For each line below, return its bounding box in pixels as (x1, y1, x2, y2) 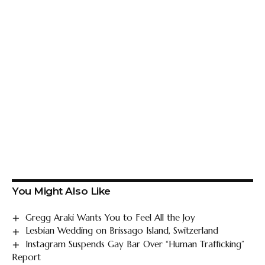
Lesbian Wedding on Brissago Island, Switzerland (25, 225, 219, 237)
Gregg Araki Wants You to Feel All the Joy (25, 212, 196, 224)
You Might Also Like (12, 185, 111, 198)
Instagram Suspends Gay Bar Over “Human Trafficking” (25, 238, 245, 250)
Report (12, 251, 41, 263)
